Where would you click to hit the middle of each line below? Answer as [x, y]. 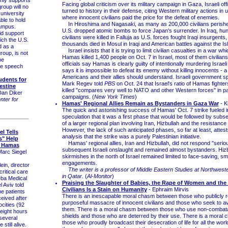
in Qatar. [73, 176]
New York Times [114, 97]
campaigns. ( [78, 97]
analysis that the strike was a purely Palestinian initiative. [131, 136]
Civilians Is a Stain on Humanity [104, 189]
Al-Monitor [99, 176]
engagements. [79, 163]
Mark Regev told [83, 83]
